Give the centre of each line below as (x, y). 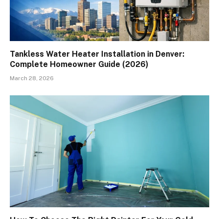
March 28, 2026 (32, 78)
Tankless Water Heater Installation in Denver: (97, 54)
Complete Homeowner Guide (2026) (79, 64)
